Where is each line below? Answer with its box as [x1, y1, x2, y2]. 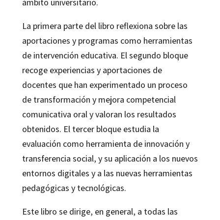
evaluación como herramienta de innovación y [22, 137, 190, 149]
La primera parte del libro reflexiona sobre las [22, 20, 188, 31]
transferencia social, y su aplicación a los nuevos [22, 152, 198, 164]
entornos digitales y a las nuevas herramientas [22, 167, 192, 179]
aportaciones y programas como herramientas [22, 34, 192, 46]
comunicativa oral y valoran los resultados [22, 108, 176, 120]
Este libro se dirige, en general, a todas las [22, 205, 178, 217]
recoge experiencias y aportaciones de [22, 64, 162, 76]
